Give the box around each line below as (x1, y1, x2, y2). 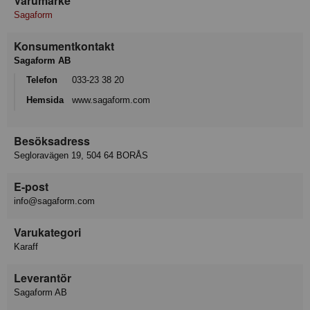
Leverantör (14, 270, 71, 286)
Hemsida (26, 94, 64, 105)
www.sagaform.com (72, 94, 150, 105)
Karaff (14, 241, 38, 253)
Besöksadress (14, 133, 90, 149)
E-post (14, 179, 48, 195)
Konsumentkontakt (14, 38, 114, 55)
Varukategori (14, 224, 81, 241)
